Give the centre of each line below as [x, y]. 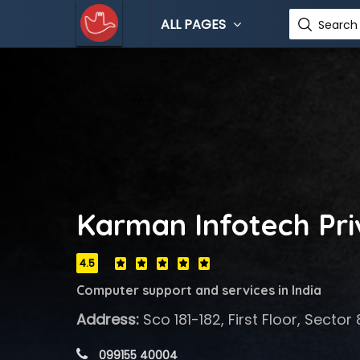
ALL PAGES [194, 25]
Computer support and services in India [198, 290]
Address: [107, 319]
